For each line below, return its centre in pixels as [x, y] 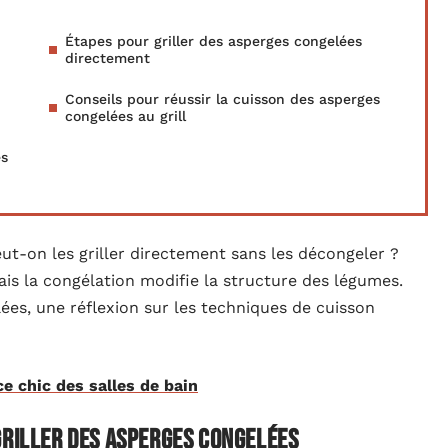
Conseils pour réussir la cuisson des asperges [222, 99]
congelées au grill [125, 116]
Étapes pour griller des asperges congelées [213, 41]
